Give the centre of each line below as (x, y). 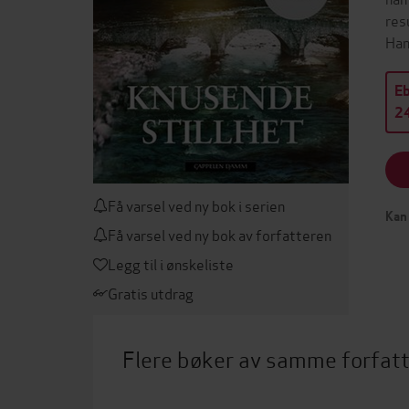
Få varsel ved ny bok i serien (196, 204)
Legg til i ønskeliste (171, 263)
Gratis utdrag (151, 292)
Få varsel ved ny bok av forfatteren (220, 234)
